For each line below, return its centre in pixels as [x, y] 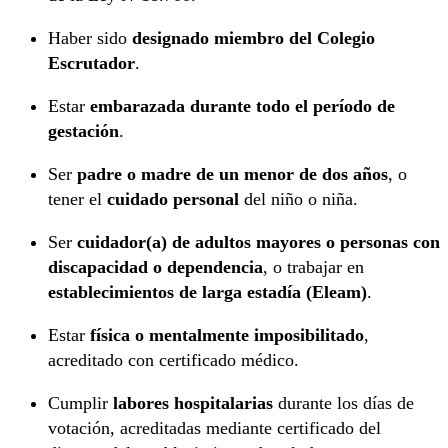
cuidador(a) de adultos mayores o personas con [258, 242]
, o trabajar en [313, 267]
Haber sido [90, 38]
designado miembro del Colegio [253, 38]
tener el [77, 199]
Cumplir [80, 403]
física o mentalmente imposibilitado [227, 335]
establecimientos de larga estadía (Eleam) [207, 292]
